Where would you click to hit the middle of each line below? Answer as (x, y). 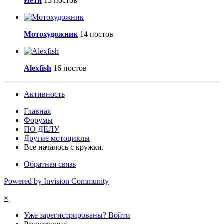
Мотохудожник (51, 34)
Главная (37, 111)
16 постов (70, 68)
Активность (44, 94)
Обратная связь (50, 164)
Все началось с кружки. (64, 147)
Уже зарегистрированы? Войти (77, 215)
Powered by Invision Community (56, 181)
